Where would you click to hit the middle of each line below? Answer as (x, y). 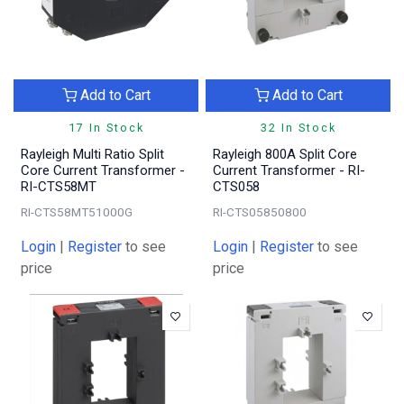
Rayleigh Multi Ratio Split (92, 154)
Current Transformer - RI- (289, 170)
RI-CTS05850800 (260, 211)
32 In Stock (298, 127)
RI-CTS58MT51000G (77, 211)
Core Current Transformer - (103, 170)
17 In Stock (106, 127)
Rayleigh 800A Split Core (285, 154)
